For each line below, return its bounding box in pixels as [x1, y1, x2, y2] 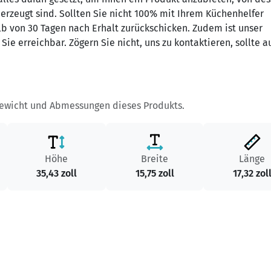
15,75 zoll [135, 168, 174, 179]
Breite [141, 153, 169, 165]
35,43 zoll [36, 168, 77, 179]
